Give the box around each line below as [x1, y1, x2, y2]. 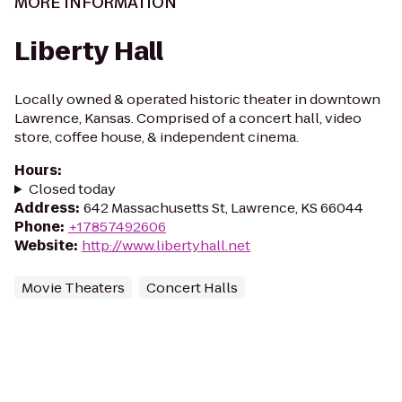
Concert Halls [146, 278, 238, 297]
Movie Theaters [22, 278, 125, 297]
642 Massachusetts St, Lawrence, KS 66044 [83, 198, 363, 217]
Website [14, 236, 74, 255]
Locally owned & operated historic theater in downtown [14, 90, 380, 109]
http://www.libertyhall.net [82, 236, 250, 255]
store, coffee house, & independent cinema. [14, 127, 299, 146]
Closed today [28, 179, 116, 198]
